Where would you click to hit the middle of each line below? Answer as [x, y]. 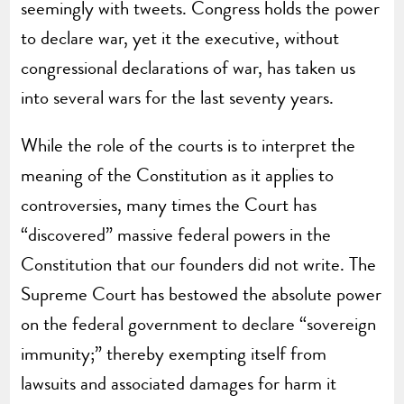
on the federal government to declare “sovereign [199, 323]
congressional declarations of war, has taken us [188, 67]
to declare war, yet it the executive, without [180, 37]
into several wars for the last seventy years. [178, 97]
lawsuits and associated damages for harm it [179, 383]
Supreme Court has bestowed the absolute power [202, 294]
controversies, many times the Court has [169, 204]
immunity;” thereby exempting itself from [174, 353]
